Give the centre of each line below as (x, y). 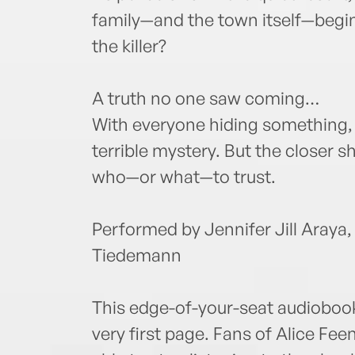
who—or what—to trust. (183, 177)
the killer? (129, 46)
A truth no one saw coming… (205, 98)
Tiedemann (136, 255)
